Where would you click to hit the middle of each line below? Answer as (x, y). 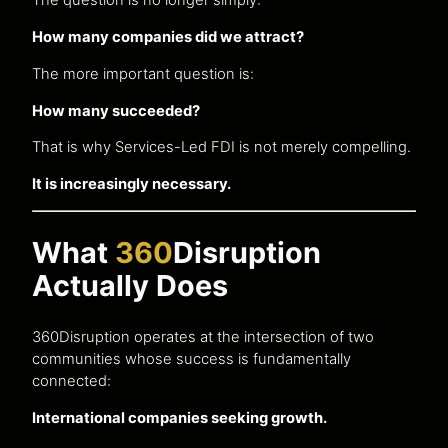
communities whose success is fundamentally (191, 358)
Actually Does (130, 285)
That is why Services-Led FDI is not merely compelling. (221, 147)
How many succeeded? (116, 110)
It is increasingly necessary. (131, 184)
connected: (71, 380)
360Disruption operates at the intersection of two (203, 336)
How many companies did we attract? (168, 37)
